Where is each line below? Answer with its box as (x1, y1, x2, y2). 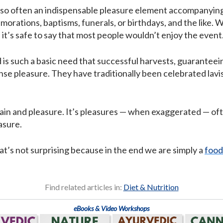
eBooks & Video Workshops (74, 204, 149, 213)
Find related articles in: (44, 182, 123, 192)
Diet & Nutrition (123, 182, 179, 192)
